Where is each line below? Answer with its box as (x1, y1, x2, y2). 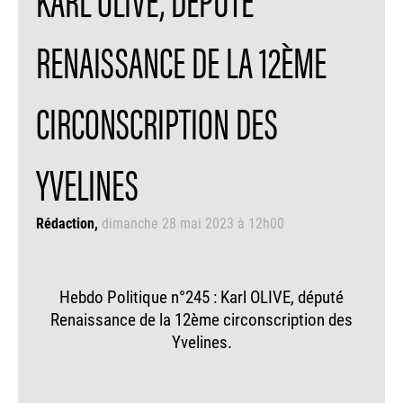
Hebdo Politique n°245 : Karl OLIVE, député (59, 284, 344, 308)
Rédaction (36, 212, 94, 232)
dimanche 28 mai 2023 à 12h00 (102, 212, 284, 232)
